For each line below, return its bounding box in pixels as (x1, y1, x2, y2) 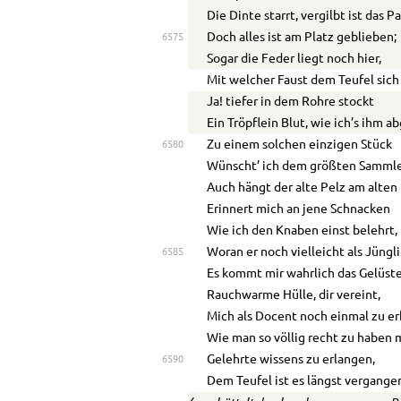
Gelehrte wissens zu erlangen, (207, 353, 376, 366)
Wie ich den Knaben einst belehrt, (207, 224, 398, 237)
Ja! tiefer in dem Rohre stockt (207, 95, 375, 108)
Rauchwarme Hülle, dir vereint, (207, 288, 381, 302)
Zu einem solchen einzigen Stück (207, 138, 393, 151)
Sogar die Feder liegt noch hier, (207, 52, 382, 65)
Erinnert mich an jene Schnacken (207, 202, 391, 216)
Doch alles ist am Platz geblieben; (207, 30, 397, 44)
